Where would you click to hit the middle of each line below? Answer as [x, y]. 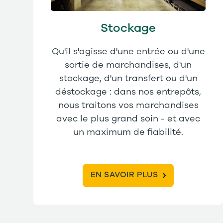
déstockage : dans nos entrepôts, [128, 92]
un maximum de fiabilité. [128, 132]
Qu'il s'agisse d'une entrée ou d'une [128, 52]
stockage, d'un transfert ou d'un [128, 78]
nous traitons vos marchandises [128, 105]
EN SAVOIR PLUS [124, 175]
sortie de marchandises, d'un [128, 65]
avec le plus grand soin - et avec [128, 119]
